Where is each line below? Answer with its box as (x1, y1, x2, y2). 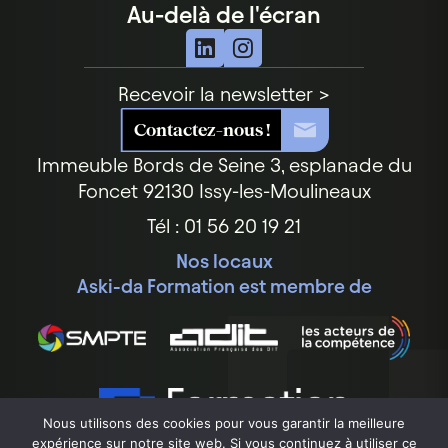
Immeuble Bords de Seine (36, 153, 265, 176)
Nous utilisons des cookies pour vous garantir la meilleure (43, 415, 405, 431)
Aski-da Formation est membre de (76, 275, 372, 297)
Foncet (77, 179, 138, 202)
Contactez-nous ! (133, 118, 270, 140)
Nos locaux (175, 249, 273, 272)
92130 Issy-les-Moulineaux (137, 179, 371, 202)
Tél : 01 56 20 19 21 (147, 214, 301, 237)
